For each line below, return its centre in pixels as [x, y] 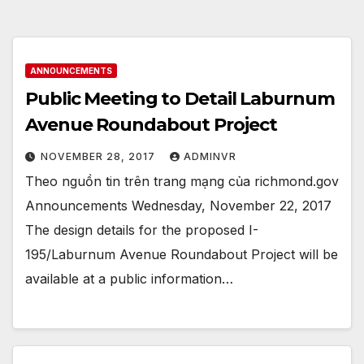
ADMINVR [210, 157]
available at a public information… [129, 279]
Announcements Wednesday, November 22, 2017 [178, 206]
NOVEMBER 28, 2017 [100, 157]
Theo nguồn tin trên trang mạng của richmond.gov [182, 182]
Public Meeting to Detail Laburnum [180, 99]
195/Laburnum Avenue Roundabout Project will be [182, 255]
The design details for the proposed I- [142, 230]
